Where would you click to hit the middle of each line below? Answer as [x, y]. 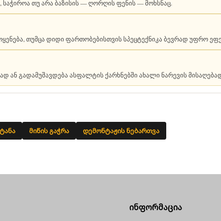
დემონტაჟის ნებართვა [121, 130]
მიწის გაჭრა [49, 130]
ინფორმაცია [156, 207]
